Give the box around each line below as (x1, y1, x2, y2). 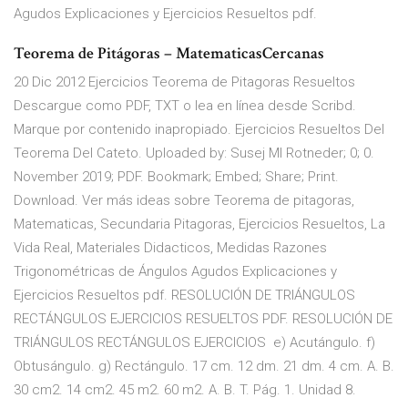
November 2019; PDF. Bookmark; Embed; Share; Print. (14, 168, 339, 186)
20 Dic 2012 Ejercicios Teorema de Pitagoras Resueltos (14, 74, 355, 91)
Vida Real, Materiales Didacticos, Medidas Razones (14, 240, 327, 257)
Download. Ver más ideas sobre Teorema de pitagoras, (14, 192, 354, 209)
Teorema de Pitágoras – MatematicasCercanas (14, 43, 324, 65)
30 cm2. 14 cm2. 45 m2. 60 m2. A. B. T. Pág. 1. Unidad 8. (14, 382, 356, 399)
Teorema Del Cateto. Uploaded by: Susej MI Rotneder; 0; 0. (14, 145, 374, 162)
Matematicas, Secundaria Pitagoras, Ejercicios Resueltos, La (14, 216, 385, 233)
